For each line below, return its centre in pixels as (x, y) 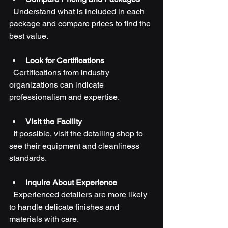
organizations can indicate (58, 84)
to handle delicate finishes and (65, 207)
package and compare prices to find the (81, 23)
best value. (29, 36)
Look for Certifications (65, 60)
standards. (28, 158)
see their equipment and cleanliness (75, 146)
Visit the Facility (54, 121)
